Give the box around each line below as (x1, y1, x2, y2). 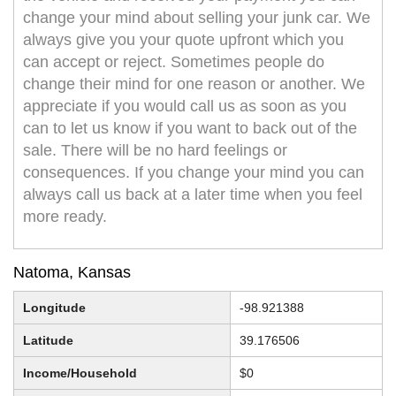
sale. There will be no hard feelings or (23, 141, 287, 160)
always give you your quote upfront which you (23, 31, 344, 49)
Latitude (23, 333, 73, 348)
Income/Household (23, 366, 137, 381)
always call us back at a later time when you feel (23, 186, 362, 204)
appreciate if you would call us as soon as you (23, 97, 346, 116)
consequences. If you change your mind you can (23, 164, 364, 182)
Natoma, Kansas (13, 263, 131, 282)
